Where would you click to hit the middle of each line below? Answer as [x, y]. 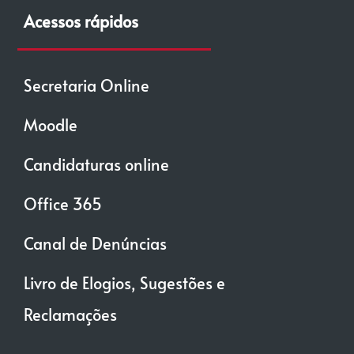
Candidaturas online [96, 164]
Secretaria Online [86, 85]
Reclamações [70, 314]
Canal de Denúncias [95, 243]
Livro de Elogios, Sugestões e [124, 283]
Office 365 [62, 204]
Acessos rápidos [81, 21]
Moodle [50, 125]
